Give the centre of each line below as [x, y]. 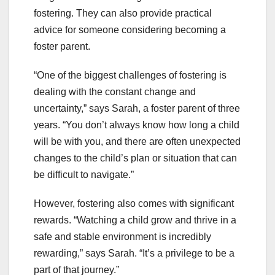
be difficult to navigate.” [84, 174]
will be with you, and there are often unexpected [137, 141]
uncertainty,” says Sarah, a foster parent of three [137, 108]
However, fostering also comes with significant [134, 203]
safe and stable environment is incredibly [122, 236]
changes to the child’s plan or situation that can [135, 158]
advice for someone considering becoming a [130, 29]
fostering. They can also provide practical [123, 13]
